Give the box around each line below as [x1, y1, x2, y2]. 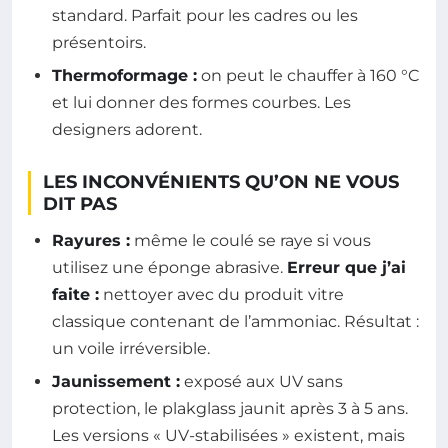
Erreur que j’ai [287, 257, 406, 277]
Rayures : [52, 230, 130, 250]
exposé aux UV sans [180, 372, 343, 392]
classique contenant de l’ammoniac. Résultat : [52, 311, 419, 331]
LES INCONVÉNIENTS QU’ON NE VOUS [43, 170, 399, 193]
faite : [52, 284, 99, 304]
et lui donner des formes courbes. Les [52, 92, 351, 112]
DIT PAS [43, 192, 117, 215]
